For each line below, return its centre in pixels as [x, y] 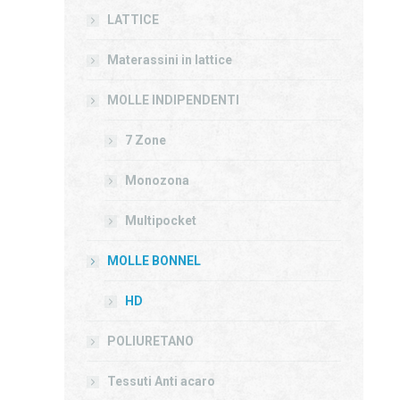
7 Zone [146, 140]
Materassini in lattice [170, 60]
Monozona [157, 180]
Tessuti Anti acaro [161, 381]
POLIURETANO [150, 341]
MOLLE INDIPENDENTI [173, 100]
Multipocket [161, 221]
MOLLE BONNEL [154, 261]
